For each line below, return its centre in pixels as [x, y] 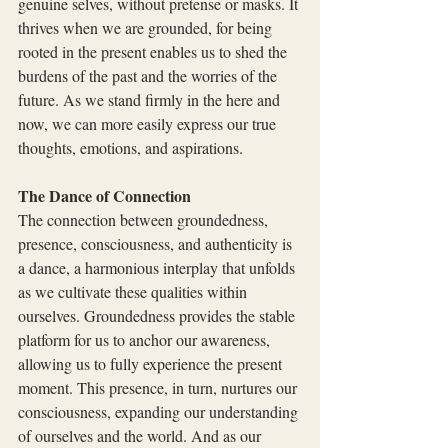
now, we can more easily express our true [149, 123]
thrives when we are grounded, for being [147, 27]
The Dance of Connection [104, 195]
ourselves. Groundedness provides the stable [158, 315]
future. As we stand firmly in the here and [151, 99]
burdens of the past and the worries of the [149, 75]
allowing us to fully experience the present [152, 363]
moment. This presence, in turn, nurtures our [159, 387]
